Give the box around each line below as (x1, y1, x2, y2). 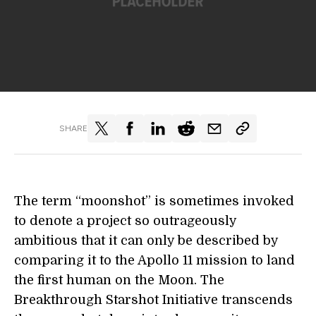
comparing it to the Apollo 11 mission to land (14, 253, 295, 267)
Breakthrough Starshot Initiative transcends (14, 293, 293, 307)
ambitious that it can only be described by (14, 233, 278, 248)
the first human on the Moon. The (14, 273, 224, 287)
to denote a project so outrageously (14, 214, 236, 228)
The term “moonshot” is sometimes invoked (14, 194, 294, 208)
